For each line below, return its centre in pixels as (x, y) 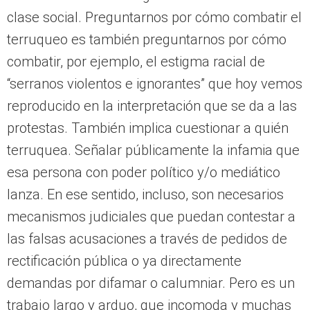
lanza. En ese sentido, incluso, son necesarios (145, 195)
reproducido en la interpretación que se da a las (152, 106)
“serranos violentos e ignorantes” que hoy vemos (155, 84)
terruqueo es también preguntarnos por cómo (147, 40)
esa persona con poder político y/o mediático (144, 173)
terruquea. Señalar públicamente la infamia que (153, 151)
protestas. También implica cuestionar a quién (148, 128)
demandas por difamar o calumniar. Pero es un (151, 283)
